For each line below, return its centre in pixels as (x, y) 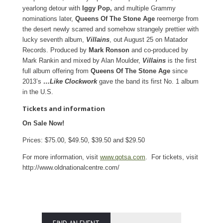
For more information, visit (61, 157)
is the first (181, 60)
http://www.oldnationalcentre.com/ (71, 167)
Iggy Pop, (97, 8)
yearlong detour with (52, 8)
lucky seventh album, (54, 39)
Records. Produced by (56, 50)
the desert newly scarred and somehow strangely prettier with (111, 29)
